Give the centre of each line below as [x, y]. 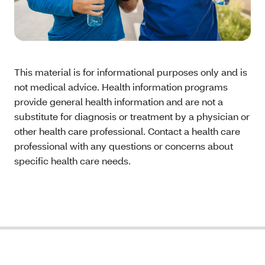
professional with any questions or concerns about [124, 146]
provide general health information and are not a [119, 102]
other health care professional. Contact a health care [127, 131]
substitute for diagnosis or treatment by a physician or [132, 117]
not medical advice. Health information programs [121, 87]
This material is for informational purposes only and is [131, 72]
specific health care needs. [72, 161]
